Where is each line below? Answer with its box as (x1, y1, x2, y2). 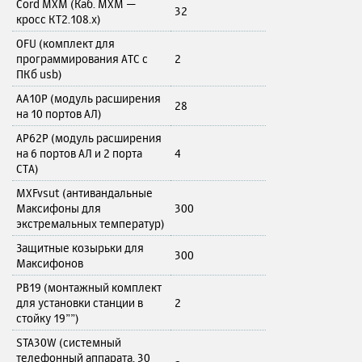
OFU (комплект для (16, 36, 115, 51)
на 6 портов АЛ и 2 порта (16, 146, 142, 161)
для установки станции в (16, 296, 143, 310)
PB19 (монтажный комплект (16, 280, 162, 295)
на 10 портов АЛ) (16, 107, 102, 121)
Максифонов (16, 256, 83, 271)
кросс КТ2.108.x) (16, 12, 101, 27)
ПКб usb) (16, 67, 62, 82)
